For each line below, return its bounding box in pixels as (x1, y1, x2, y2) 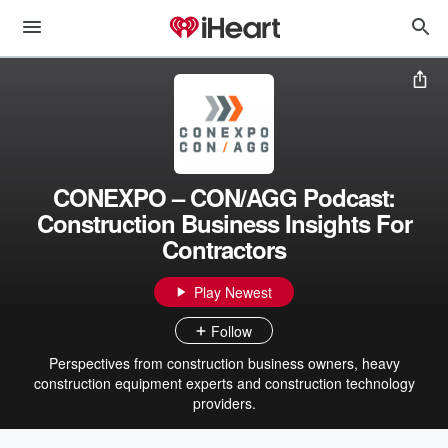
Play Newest (194, 282, 272, 302)
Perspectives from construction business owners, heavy (48, 353, 400, 373)
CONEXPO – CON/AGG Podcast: (53, 180, 395, 214)
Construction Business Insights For (36, 206, 412, 240)
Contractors (162, 232, 286, 266)
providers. (192, 393, 256, 413)
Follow (211, 320, 252, 341)
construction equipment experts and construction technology (33, 373, 415, 393)
